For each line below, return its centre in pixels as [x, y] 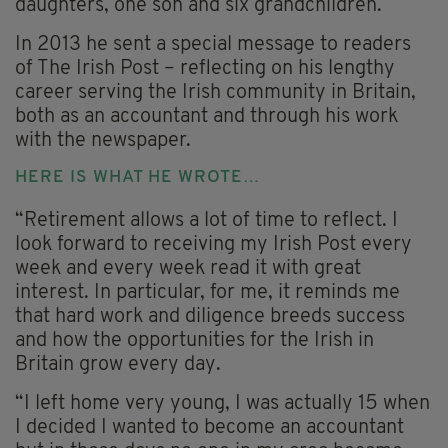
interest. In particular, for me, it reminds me [207, 292]
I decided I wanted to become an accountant [209, 427]
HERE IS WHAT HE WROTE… [137, 177]
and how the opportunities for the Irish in [194, 340]
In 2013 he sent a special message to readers [213, 44]
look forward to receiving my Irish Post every [213, 244]
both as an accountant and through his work [206, 116]
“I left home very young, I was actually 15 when [222, 403]
